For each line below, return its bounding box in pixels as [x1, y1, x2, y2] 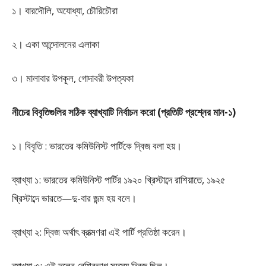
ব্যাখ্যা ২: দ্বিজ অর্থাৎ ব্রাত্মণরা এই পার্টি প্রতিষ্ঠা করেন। [12, 225, 186, 239]
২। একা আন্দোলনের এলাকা [12, 37, 99, 51]
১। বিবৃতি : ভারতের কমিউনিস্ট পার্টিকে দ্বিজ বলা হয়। [12, 139, 182, 153]
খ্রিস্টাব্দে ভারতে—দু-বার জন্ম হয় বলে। [12, 191, 137, 205]
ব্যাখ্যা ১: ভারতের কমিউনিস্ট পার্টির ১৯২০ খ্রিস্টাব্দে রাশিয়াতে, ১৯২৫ [12, 173, 226, 186]
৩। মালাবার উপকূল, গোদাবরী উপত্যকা [12, 71, 134, 85]
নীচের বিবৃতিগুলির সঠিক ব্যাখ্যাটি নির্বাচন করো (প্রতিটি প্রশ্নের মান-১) [12, 105, 236, 119]
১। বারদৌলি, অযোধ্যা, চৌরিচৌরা [12, 4, 118, 17]
